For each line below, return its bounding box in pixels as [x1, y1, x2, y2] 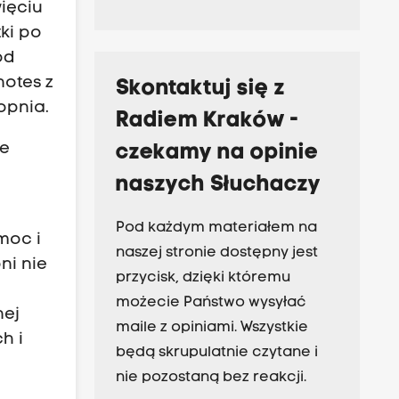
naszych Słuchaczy [115, 175, 321, 196]
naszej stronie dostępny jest [115, 246, 318, 261]
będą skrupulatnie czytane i [115, 346, 318, 361]
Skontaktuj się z [115, 78, 285, 100]
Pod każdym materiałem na [115, 221, 317, 236]
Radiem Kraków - [115, 110, 298, 132]
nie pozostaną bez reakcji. [115, 370, 306, 386]
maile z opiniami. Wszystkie [115, 321, 308, 336]
